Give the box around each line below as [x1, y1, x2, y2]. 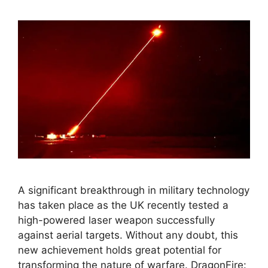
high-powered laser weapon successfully [18, 214, 215, 226]
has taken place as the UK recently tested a [18, 199, 229, 211]
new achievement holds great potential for [18, 243, 221, 256]
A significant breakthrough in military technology [18, 184, 249, 196]
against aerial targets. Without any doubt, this [18, 229, 238, 241]
